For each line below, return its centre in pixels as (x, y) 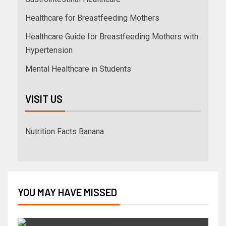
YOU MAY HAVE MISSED (67, 192)
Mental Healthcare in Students (78, 69)
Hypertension (49, 50)
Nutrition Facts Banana (65, 131)
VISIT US (44, 99)
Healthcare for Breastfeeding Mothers (92, 18)
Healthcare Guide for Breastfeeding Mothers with (112, 36)
